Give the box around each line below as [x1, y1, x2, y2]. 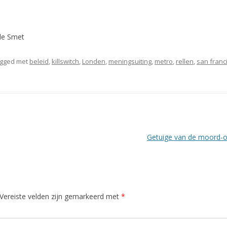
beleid [29, 57, 49, 66]
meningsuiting [108, 57, 152, 66]
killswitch [52, 57, 79, 66]
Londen [82, 57, 105, 66]
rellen [176, 57, 194, 66]
